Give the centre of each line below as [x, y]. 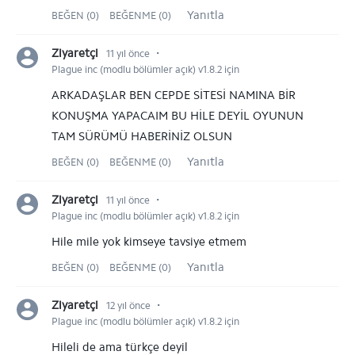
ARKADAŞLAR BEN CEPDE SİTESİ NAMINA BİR [174, 95]
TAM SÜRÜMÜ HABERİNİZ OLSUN [142, 136]
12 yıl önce [128, 305]
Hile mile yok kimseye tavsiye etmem [149, 242]
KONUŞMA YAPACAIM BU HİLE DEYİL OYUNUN [177, 116]
